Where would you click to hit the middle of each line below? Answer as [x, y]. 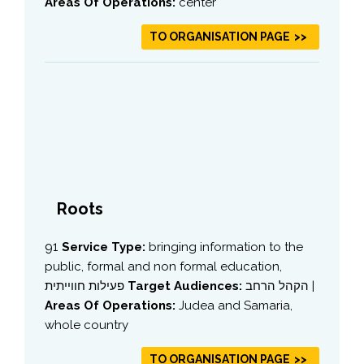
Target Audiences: [186, 286]
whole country [87, 325]
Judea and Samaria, [236, 305]
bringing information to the [226, 247]
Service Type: [105, 247]
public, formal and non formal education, [163, 266]
